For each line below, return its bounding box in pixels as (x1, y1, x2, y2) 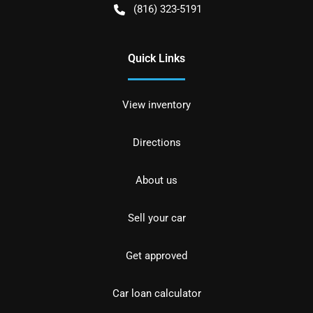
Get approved (126, 249, 187, 263)
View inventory (122, 99, 191, 112)
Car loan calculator (112, 287, 201, 300)
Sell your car (127, 212, 186, 225)
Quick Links (128, 52, 185, 66)
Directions (132, 136, 181, 150)
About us (136, 174, 177, 187)
